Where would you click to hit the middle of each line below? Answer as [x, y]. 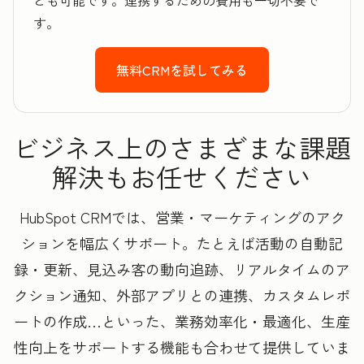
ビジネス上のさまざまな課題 [182, 147]
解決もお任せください [182, 177]
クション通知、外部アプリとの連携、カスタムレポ [182, 295]
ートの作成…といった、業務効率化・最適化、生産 [182, 321]
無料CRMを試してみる [182, 70]
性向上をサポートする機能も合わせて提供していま [182, 347]
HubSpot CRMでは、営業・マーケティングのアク [182, 217]
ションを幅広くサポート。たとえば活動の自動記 [182, 243]
